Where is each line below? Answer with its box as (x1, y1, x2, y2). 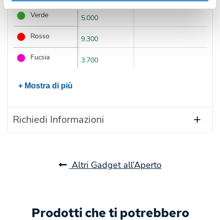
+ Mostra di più (18, 82, 73, 90)
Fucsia (30, 53, 50, 62)
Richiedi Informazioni (13, 113, 104, 127)
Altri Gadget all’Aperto (69, 159, 162, 171)
